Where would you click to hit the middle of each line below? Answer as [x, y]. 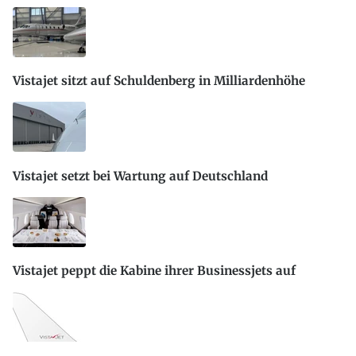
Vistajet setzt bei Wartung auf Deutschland [140, 176]
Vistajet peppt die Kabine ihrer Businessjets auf [154, 271]
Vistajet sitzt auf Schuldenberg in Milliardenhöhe [159, 81]
